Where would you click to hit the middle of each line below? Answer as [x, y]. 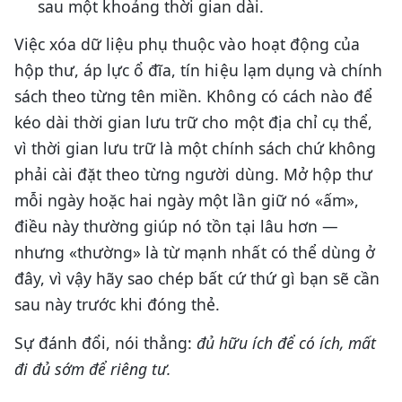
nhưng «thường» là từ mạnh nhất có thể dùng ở [195, 253]
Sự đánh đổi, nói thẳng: [106, 343]
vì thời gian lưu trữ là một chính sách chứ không [195, 149]
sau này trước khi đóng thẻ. [118, 305]
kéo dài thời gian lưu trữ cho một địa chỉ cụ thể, [193, 122]
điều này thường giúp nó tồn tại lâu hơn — [176, 227]
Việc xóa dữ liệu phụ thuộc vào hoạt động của [187, 44]
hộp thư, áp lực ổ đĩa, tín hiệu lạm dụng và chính [198, 70]
